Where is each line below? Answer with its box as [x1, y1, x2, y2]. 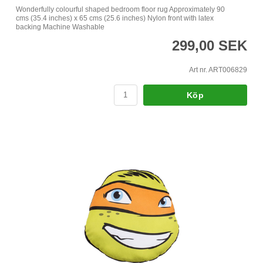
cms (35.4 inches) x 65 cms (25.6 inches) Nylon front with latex [16, 14, 214, 22]
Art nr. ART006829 [189, 65, 247, 74]
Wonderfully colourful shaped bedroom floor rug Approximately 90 [16, 5, 225, 14]
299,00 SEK [172, 37, 247, 53]
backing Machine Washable [16, 22, 104, 31]
